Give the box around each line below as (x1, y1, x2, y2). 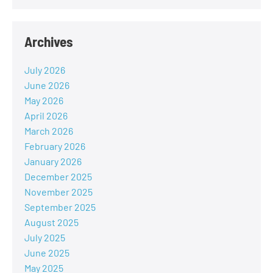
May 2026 (24, 94, 63, 106)
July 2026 (24, 63, 65, 76)
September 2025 (24, 200, 96, 213)
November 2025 (24, 185, 93, 197)
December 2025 (24, 170, 92, 182)
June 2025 (24, 246, 69, 258)
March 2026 (24, 124, 73, 136)
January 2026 (24, 155, 82, 167)
